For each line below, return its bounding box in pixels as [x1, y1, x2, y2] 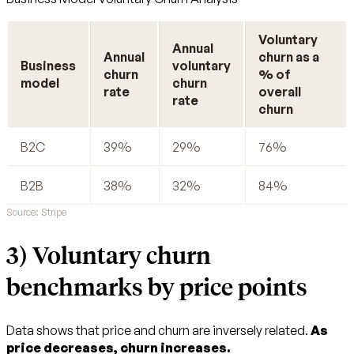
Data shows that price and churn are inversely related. [6, 322, 311, 338]
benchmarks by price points [6, 269, 307, 302]
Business [21, 57, 76, 73]
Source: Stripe [6, 205, 66, 218]
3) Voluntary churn [6, 238, 211, 270]
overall [258, 83, 301, 100]
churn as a [258, 48, 319, 65]
